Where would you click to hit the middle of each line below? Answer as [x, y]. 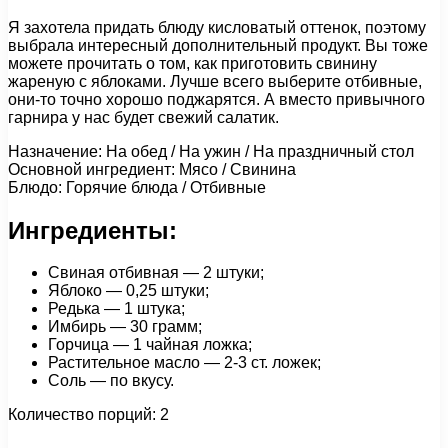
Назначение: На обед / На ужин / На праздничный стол [211, 151]
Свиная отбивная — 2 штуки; [156, 273]
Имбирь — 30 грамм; [125, 327]
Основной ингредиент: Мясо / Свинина [152, 169]
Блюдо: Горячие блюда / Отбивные [137, 187]
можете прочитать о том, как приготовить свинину [192, 63]
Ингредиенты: [92, 230]
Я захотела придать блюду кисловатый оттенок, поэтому [217, 27]
